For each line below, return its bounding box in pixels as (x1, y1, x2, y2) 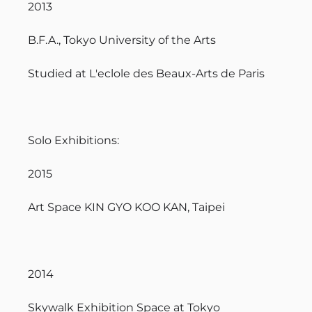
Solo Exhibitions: (28, 133, 119, 147)
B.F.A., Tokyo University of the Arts (28, 33, 216, 47)
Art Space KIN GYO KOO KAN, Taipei (28, 200, 225, 214)
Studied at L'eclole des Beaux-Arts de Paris (28, 66, 265, 80)
